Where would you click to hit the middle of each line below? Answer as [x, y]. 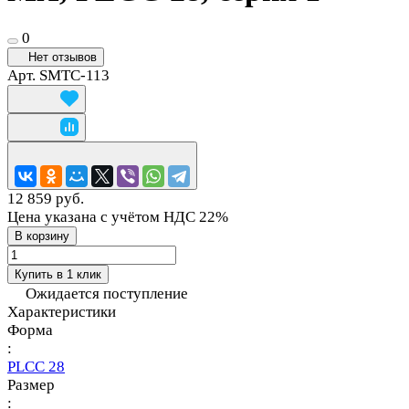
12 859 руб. [46, 199]
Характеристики [62, 312]
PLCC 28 [36, 367]
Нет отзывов [63, 58]
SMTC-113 [74, 76]
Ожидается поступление [107, 294]
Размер [31, 385]
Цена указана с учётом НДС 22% [118, 217]
